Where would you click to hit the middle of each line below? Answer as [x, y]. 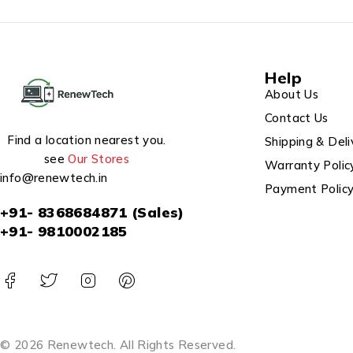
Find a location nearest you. [87, 140]
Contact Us [297, 118]
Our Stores [99, 159]
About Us [292, 95]
